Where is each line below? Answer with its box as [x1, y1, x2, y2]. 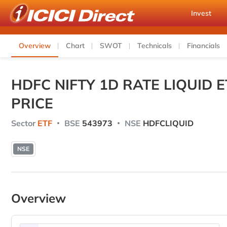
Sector [11, 118, 35, 128]
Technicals [137, 41, 172, 50]
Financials [187, 41, 220, 50]
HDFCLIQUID [141, 118, 194, 128]
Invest [191, 9, 211, 18]
